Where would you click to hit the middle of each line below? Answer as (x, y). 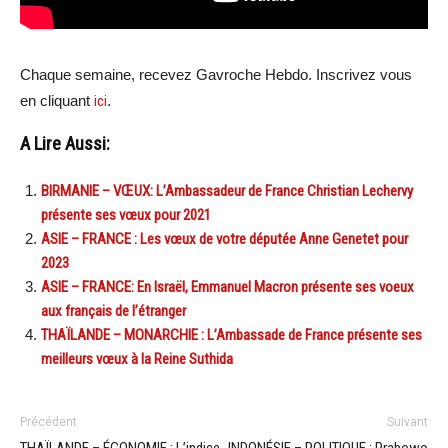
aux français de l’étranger (113, 311)
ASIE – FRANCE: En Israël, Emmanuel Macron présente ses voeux (227, 287)
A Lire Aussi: (65, 144)
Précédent (48, 422)
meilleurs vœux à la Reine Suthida (137, 359)
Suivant (407, 422)
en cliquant (57, 100)
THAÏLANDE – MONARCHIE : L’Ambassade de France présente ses (231, 335)
